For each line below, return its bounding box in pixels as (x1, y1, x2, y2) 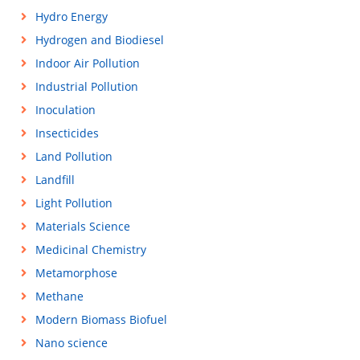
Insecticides (35, 125, 99, 141)
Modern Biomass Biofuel (35, 312, 167, 327)
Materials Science (35, 219, 130, 234)
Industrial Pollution (35, 79, 138, 94)
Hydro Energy (35, 9, 108, 24)
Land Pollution (35, 149, 112, 164)
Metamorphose (35, 265, 117, 280)
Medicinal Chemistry (35, 242, 146, 257)
